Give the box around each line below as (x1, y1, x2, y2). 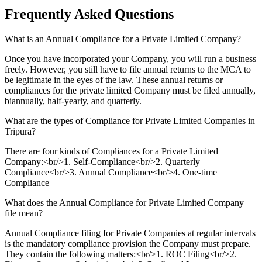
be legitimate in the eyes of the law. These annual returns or (5, 74, 223, 85)
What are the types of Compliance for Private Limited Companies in (5, 115, 255, 126)
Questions (115, 6, 174, 22)
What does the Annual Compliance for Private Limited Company (5, 197, 244, 208)
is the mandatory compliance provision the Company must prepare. (5, 238, 251, 249)
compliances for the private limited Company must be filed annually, (5, 85, 256, 95)
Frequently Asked (5, 6, 111, 22)
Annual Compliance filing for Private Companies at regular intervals (5, 227, 256, 238)
